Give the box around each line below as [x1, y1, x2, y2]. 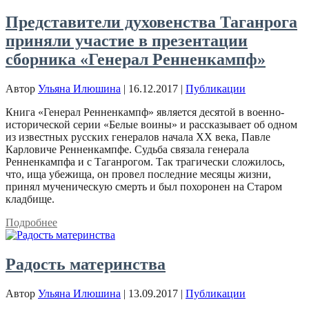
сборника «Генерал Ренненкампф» [6, 50, 266, 68]
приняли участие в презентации [6, 31, 248, 50]
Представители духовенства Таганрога [6, 12, 297, 31]
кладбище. [6, 192, 54, 205]
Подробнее [6, 216, 57, 228]
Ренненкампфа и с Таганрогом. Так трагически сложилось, [6, 155, 285, 168]
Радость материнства [6, 255, 166, 273]
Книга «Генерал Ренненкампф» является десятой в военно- [6, 106, 284, 118]
